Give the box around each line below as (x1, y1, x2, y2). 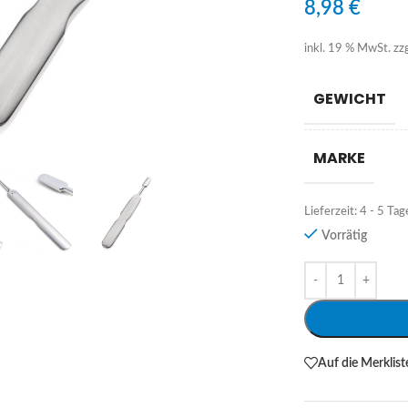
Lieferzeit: (304, 206, 361, 218)
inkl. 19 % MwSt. (304, 43, 392, 55)
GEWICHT (313, 88, 387, 110)
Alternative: (304, 265, 370, 279)
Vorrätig (321, 229, 367, 243)
